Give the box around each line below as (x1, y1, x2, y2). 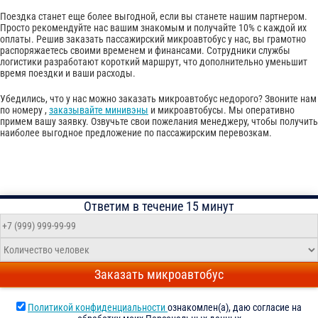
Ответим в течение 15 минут (84, 199, 234, 214)
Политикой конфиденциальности (28, 302, 168, 314)
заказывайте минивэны (49, 104, 148, 116)
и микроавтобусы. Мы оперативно (148, 104, 295, 116)
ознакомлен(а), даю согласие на (168, 302, 302, 314)
